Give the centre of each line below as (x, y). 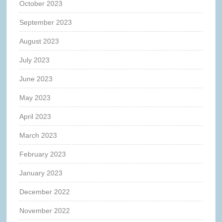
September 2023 (46, 22)
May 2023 (35, 97)
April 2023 (35, 116)
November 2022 (45, 210)
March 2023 (38, 135)
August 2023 (39, 41)
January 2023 (41, 173)
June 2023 (36, 79)
